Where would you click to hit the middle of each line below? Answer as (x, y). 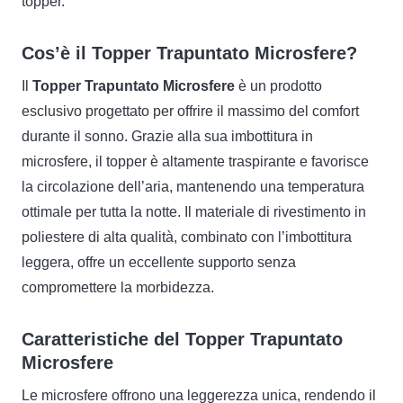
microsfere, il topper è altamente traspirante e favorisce (195, 161)
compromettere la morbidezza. (118, 287)
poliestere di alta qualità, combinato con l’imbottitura (187, 237)
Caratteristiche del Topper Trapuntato (182, 339)
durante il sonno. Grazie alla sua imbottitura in (167, 136)
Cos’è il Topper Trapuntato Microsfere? (189, 53)
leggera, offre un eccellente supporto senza (159, 262)
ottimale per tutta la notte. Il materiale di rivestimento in (194, 211)
